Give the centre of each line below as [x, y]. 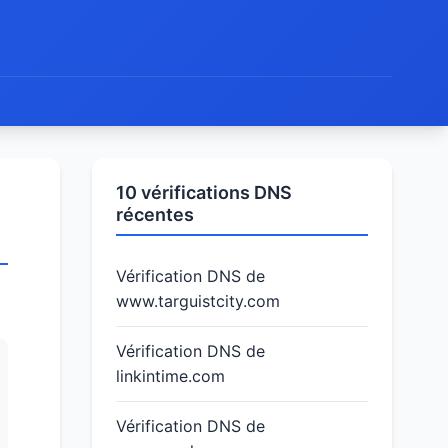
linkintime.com [170, 376]
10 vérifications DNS [204, 192]
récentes [155, 214]
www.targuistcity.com [198, 301]
